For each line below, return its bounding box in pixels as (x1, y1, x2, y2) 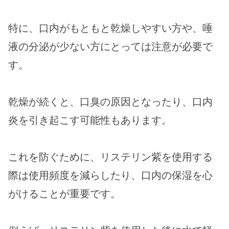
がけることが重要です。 (8, 187, 121, 200)
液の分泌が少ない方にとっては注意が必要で (8, 40, 213, 53)
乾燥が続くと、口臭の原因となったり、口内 (8, 95, 213, 108)
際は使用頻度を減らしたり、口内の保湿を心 (8, 169, 213, 181)
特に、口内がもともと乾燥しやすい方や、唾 (8, 21, 213, 34)
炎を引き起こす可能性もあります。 (8, 113, 172, 126)
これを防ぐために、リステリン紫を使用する (8, 150, 213, 163)
